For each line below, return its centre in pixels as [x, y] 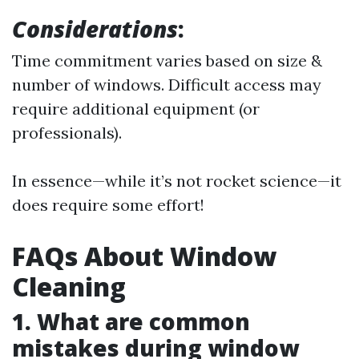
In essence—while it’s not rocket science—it [177, 181]
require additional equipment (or [136, 109]
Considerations [95, 29]
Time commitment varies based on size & [167, 61]
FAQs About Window [144, 256]
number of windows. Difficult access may [167, 85]
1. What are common [131, 321]
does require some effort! [108, 205]
